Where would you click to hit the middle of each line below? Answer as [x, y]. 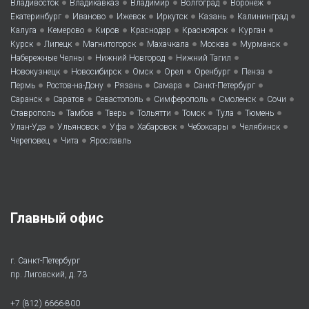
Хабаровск [157, 127]
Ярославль [110, 141]
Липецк [58, 44]
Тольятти [154, 113]
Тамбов [80, 113]
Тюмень [259, 113]
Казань [212, 17]
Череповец [30, 141]
